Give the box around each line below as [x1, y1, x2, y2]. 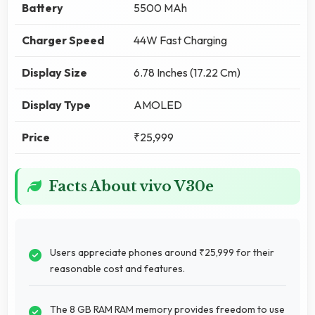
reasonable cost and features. [50, 262, 185, 275]
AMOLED [134, 97, 182, 112]
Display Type [22, 97, 91, 112]
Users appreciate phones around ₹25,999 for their [50, 245, 274, 259]
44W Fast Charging [134, 32, 227, 47]
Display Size [22, 65, 87, 79]
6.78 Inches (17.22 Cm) [134, 65, 240, 79]
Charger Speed [22, 32, 104, 47]
